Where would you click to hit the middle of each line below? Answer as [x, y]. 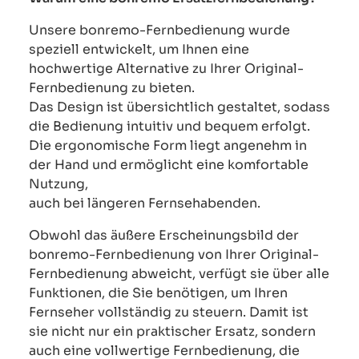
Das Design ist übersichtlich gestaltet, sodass [179, 107]
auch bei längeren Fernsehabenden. [145, 203]
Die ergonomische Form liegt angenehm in [168, 145]
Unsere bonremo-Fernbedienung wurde [159, 30]
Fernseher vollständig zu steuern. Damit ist [169, 312]
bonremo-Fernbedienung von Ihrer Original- [174, 254]
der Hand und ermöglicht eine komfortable [169, 164]
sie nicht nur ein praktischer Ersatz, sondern [172, 331]
